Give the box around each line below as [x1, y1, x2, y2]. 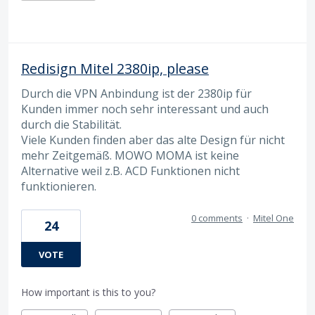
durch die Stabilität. [21, 116, 122, 132]
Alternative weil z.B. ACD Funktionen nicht [21, 162, 240, 179]
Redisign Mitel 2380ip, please [21, 58, 209, 78]
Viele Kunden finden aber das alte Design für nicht [21, 131, 285, 148]
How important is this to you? [21, 285, 155, 300]
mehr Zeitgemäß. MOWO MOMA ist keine [21, 147, 239, 163]
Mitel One [253, 212, 294, 225]
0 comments [191, 212, 243, 225]
